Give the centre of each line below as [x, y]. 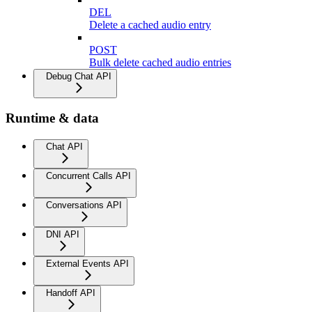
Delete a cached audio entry [150, 24]
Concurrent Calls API [88, 176]
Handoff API [71, 293]
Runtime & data [52, 118]
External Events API [87, 264]
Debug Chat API [79, 76]
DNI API [63, 235]
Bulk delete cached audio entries [160, 62]
